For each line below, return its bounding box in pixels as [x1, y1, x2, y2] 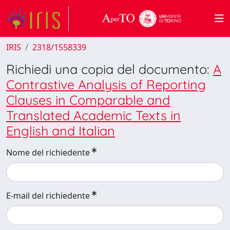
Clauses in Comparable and [6, 92, 170, 108]
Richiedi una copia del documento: [6, 61, 213, 77]
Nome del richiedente [6, 147, 90, 158]
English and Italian [6, 123, 115, 139]
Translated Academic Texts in [6, 107, 181, 123]
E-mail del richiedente [6, 190, 90, 201]
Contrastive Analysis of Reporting [6, 76, 206, 92]
